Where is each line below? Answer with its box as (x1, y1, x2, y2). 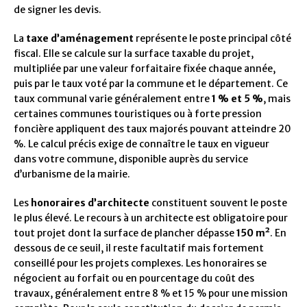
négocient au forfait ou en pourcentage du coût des (14, 271, 254, 284)
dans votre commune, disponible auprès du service (14, 152, 248, 165)
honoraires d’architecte (31, 196, 149, 209)
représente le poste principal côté (134, 32, 291, 45)
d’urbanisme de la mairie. (14, 167, 130, 180)
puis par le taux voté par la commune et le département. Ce (14, 77, 288, 90)
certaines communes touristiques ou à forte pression (14, 107, 262, 120)
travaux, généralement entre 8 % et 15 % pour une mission (14, 286, 288, 299)
